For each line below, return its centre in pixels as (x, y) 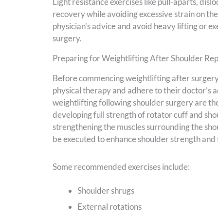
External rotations (109, 206)
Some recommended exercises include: (121, 166)
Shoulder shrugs (106, 190)
